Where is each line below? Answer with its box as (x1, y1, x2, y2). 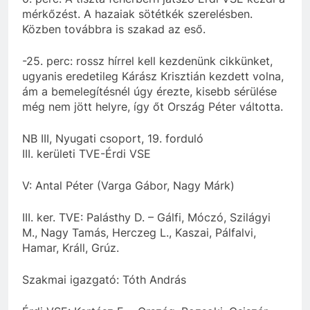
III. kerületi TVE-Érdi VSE (22, 146, 151, 161)
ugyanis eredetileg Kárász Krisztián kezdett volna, (22, 69, 284, 83)
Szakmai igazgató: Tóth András (22, 272, 186, 286)
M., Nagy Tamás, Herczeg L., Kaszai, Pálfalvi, (22, 225, 256, 239)
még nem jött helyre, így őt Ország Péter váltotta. (22, 99, 283, 113)
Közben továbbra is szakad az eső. (22, 21, 206, 36)
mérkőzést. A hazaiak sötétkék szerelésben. (22, 6, 253, 21)
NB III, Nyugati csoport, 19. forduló (22, 131, 203, 145)
